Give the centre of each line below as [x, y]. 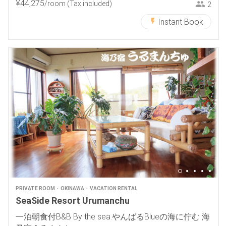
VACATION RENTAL [113, 188]
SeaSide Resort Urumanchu [72, 200]
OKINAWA [72, 188]
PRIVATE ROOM [35, 188]
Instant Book [180, 22]
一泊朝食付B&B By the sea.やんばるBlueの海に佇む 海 [112, 216]
